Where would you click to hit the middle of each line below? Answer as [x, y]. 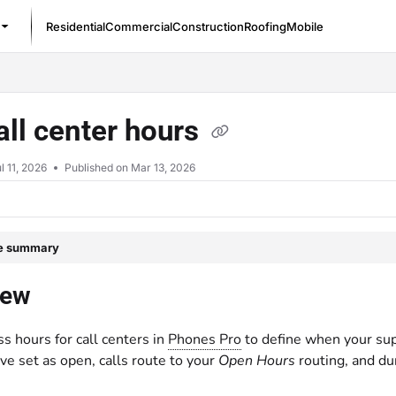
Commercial [139, 27]
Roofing [265, 27]
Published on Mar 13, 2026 [130, 168]
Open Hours [257, 361]
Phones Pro [205, 339]
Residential [76, 27]
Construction [208, 27]
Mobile [305, 27]
